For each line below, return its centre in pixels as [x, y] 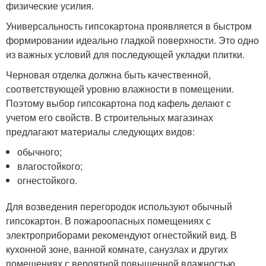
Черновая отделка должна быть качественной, [108, 74]
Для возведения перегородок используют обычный [119, 206]
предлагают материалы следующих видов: [100, 131]
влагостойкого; [50, 166]
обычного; [40, 151]
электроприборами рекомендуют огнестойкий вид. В [121, 235]
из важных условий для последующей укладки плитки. [125, 54]
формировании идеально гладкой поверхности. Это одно [132, 40]
